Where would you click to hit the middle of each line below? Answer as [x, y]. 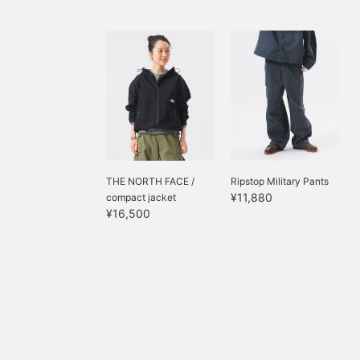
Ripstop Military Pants [280, 181]
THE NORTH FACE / [150, 181]
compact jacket [141, 197]
